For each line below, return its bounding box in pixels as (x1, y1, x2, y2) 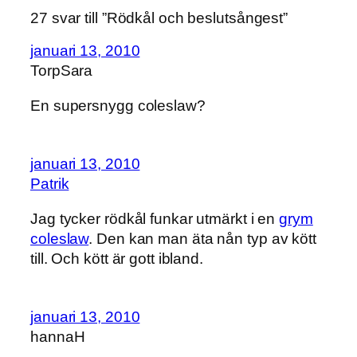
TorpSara (30, 62, 93, 80)
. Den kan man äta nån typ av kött (88, 229, 316, 247)
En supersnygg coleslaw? (30, 96, 206, 114)
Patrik (30, 175, 69, 193)
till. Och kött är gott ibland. (30, 249, 203, 267)
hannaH (30, 328, 85, 346)
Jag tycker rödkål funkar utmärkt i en (30, 210, 280, 227)
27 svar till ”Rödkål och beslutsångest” (30, 9, 288, 26)
